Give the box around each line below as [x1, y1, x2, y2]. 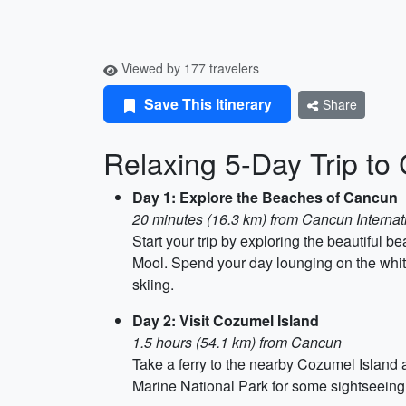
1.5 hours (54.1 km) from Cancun [132, 332, 342, 353]
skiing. [132, 274, 174, 295]
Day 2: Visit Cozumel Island [132, 310, 319, 331]
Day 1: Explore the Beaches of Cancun [132, 187, 398, 208]
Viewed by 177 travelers [118, 59, 259, 77]
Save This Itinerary [140, 93, 272, 114]
